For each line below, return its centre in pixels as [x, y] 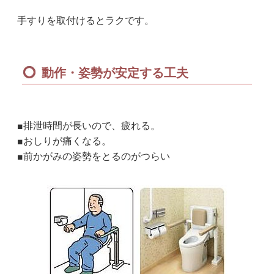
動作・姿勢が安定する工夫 [115, 73]
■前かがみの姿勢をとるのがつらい [93, 157]
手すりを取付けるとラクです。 [85, 21]
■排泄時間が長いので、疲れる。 [88, 126]
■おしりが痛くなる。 [64, 141]
